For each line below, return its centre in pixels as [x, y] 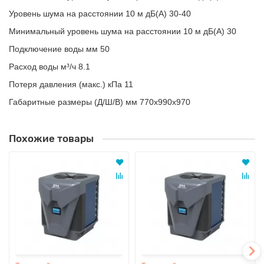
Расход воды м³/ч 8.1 [49, 66]
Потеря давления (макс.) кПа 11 [71, 84]
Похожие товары [51, 138]
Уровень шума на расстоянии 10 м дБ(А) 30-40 [100, 13]
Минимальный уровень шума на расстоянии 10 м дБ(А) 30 [123, 31]
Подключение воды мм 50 [59, 49]
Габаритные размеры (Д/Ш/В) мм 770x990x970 [100, 102]
